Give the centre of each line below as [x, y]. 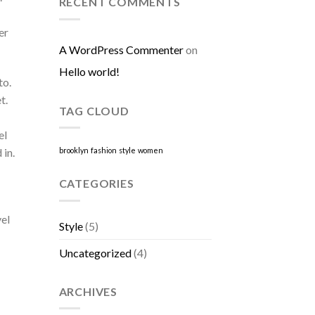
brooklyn [73, 150]
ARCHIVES [88, 291]
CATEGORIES [96, 184]
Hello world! [89, 71]
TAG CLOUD [94, 110]
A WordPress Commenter [121, 49]
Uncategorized [95, 252]
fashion [103, 150]
